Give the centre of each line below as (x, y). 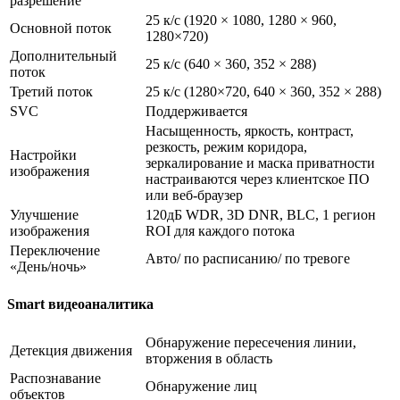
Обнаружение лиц (201, 386)
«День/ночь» (48, 267)
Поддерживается (196, 112)
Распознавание (55, 378)
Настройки (43, 155)
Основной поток (61, 29)
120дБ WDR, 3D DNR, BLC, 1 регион (261, 215)
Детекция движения (71, 350)
